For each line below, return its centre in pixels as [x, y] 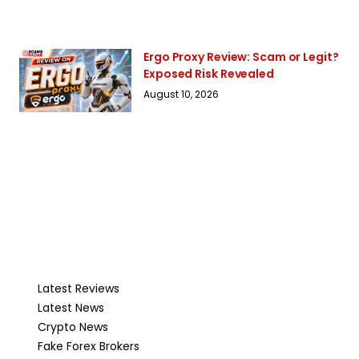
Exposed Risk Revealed [209, 73]
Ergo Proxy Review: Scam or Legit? [241, 56]
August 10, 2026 [181, 94]
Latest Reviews [78, 289]
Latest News [71, 308]
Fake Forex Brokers [88, 347]
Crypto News [73, 327]
